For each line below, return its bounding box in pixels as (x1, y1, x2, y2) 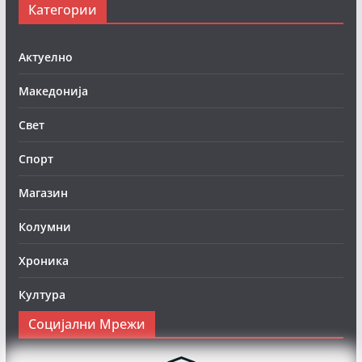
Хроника (18, 253, 69, 269)
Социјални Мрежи (27, 315, 145, 334)
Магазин (18, 185, 68, 201)
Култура (18, 287, 65, 303)
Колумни (18, 219, 71, 235)
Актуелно (18, 49, 73, 65)
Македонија (18, 83, 88, 99)
